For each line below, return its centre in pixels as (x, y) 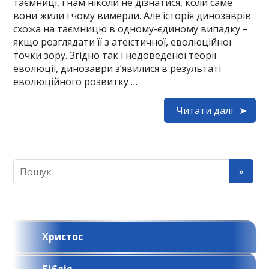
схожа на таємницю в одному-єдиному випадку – (131, 29)
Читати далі (204, 110)
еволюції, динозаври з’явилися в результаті (117, 68)
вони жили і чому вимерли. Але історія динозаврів (132, 16)
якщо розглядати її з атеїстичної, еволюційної (122, 42)
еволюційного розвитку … (76, 82)
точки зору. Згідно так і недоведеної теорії (115, 55)
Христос (63, 237)
